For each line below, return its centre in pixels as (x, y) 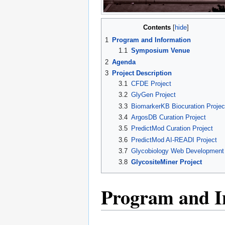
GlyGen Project (153, 95)
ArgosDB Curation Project (168, 118)
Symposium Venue (160, 51)
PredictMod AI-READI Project (174, 140)
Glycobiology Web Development (177, 151)
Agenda (124, 62)
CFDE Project (151, 84)
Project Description (142, 73)
